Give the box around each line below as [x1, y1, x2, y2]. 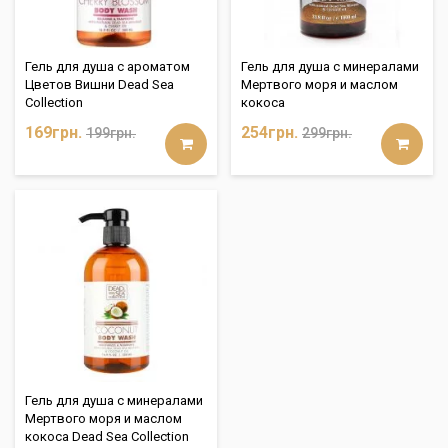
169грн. [25, 122, 82, 142]
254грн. [241, 122, 298, 142]
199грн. [86, 124, 136, 141]
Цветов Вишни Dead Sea [25, 76, 174, 92]
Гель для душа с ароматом [25, 58, 190, 74]
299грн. [302, 124, 352, 141]
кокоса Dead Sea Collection [25, 428, 189, 444]
